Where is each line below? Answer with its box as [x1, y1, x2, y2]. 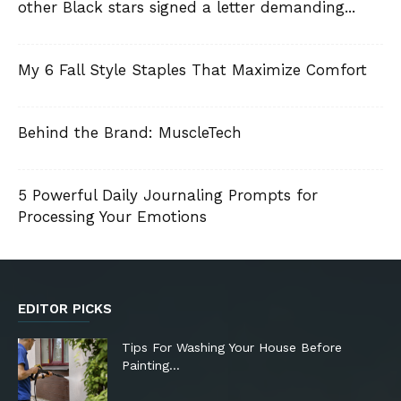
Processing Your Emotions [18, 208, 207, 226]
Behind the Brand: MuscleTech [18, 124, 242, 142]
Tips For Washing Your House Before [122, 340, 342, 355]
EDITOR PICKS [18, 301, 112, 318]
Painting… [122, 358, 180, 373]
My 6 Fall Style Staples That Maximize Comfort [18, 61, 367, 80]
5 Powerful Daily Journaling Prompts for [18, 186, 318, 205]
